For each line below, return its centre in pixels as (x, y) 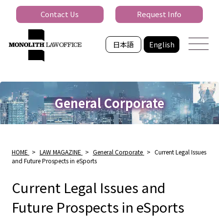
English (162, 44)
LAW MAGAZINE (60, 152)
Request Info (159, 14)
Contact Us (60, 14)
